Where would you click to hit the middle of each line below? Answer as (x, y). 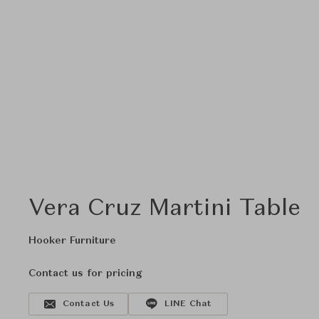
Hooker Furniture (72, 241)
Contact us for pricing (85, 273)
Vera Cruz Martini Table (165, 209)
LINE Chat (188, 304)
